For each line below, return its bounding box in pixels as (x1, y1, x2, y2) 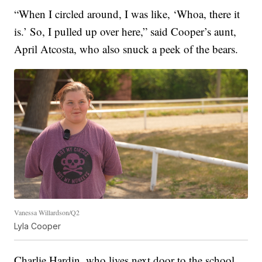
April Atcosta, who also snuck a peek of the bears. (14, 42, 239, 57)
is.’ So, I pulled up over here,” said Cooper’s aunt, (14, 24, 237, 39)
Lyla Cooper (14, 221, 61, 232)
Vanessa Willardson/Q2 (14, 208, 80, 218)
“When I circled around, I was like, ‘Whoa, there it (14, 6, 240, 22)
